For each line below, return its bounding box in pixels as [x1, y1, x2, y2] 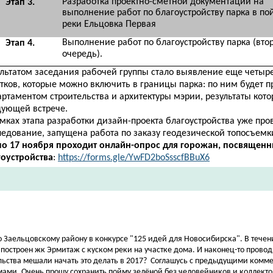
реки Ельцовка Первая [62, 19, 157, 29]
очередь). [62, 49, 103, 59]
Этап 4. [5, 38, 35, 48]
